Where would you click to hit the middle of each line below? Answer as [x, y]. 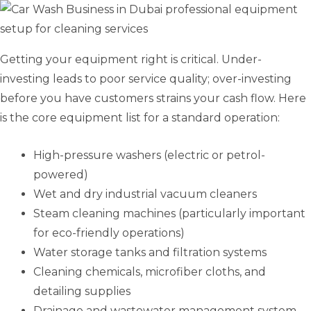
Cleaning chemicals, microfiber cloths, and [150, 272]
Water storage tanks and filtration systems [150, 253]
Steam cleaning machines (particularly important [169, 214]
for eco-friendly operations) [109, 233]
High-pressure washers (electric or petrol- [149, 155]
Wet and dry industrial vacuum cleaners [145, 194]
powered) [61, 175]
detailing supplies [82, 292]
